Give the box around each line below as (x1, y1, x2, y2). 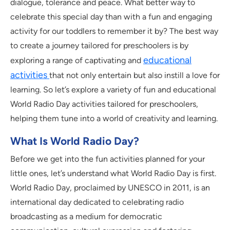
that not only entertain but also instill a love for (49, 70, 220, 80)
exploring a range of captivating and (10, 55, 143, 65)
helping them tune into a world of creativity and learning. (10, 113, 218, 123)
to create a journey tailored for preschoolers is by (10, 40, 188, 50)
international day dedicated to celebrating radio (10, 197, 184, 207)
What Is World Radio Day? (10, 134, 139, 147)
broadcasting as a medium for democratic (10, 211, 162, 221)
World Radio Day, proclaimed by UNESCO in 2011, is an (10, 182, 210, 193)
